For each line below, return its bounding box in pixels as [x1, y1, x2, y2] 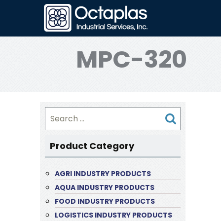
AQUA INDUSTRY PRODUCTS [54, 183, 154, 192]
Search [44, 107, 73, 118]
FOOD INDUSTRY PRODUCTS [54, 196, 155, 206]
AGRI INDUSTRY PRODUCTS [54, 169, 151, 179]
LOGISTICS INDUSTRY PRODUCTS [54, 210, 172, 220]
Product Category [49, 140, 134, 152]
